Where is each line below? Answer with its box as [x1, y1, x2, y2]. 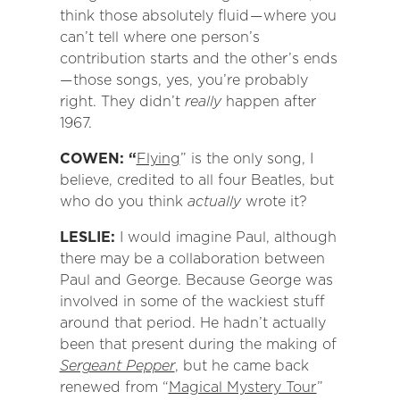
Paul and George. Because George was [59, 271, 333, 289]
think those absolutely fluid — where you [59, 7, 337, 25]
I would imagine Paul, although [119, 229, 337, 246]
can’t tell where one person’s [59, 29, 260, 46]
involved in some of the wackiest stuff [59, 293, 325, 311]
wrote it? [240, 193, 307, 211]
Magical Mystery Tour [168, 379, 317, 396]
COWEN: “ [59, 150, 137, 168]
